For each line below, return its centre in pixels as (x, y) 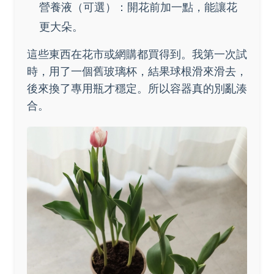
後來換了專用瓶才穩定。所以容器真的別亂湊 (137, 89)
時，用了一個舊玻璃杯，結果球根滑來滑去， (137, 72)
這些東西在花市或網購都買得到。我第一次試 (137, 54)
